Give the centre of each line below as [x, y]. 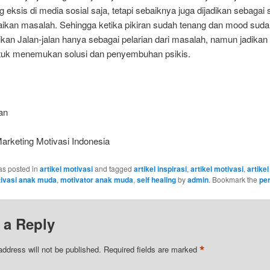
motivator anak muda [96, 179]
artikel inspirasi [160, 168]
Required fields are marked [151, 250]
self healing [156, 179]
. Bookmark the [234, 179]
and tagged [113, 168]
